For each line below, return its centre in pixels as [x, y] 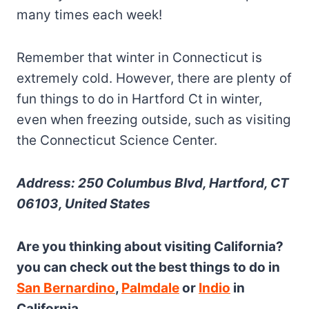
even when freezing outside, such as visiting [154, 119]
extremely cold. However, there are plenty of [154, 78]
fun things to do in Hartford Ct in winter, [139, 99]
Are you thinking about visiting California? [150, 246]
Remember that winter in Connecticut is [139, 57]
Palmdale [150, 288]
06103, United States [83, 203]
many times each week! [89, 14]
